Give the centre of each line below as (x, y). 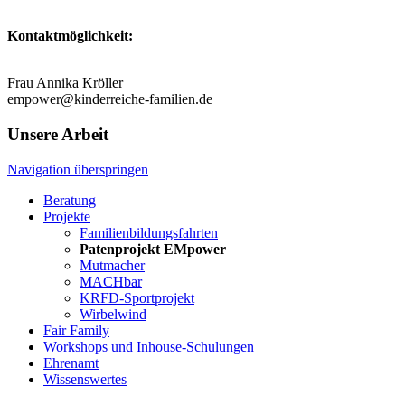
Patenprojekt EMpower (153, 249)
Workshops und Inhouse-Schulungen (149, 346)
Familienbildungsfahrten (149, 232)
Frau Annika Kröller (65, 83)
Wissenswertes (85, 379)
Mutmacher (112, 265)
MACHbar (111, 281)
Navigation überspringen (78, 169)
